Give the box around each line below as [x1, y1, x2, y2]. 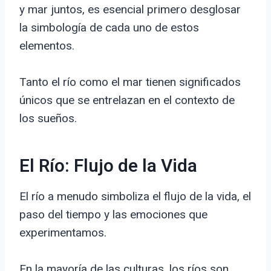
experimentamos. [19, 226, 106, 240]
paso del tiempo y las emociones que [19, 207, 207, 222]
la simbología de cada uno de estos [19, 21, 199, 35]
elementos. [19, 39, 74, 53]
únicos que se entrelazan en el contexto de [19, 93, 235, 108]
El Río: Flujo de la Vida [19, 153, 197, 180]
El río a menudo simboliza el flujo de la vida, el [19, 189, 251, 204]
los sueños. [19, 111, 77, 126]
